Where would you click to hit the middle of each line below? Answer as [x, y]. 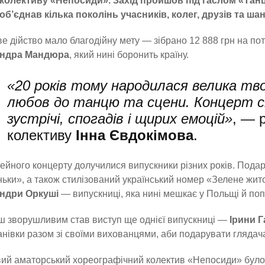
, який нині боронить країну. [129, 55]
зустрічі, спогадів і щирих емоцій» [119, 118]
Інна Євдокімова [134, 135]
